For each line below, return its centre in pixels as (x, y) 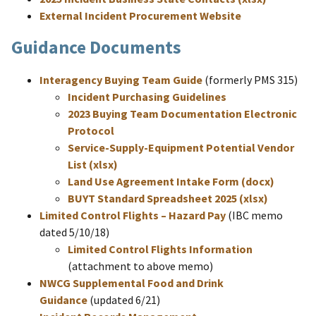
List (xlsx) (93, 165)
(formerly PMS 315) (250, 80)
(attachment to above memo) (140, 266)
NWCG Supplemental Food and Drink (132, 283)
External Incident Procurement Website (140, 15)
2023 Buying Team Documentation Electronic (182, 114)
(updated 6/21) (124, 300)
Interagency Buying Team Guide (121, 80)
